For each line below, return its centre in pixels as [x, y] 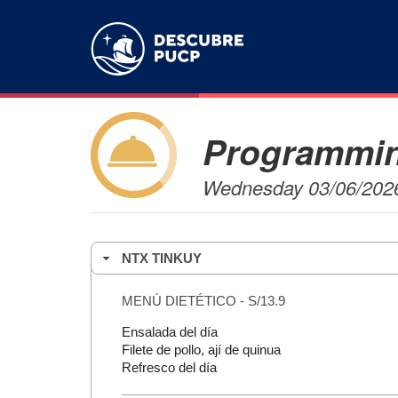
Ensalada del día [169, 332]
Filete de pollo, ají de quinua [201, 350]
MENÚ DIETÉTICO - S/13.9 [203, 301]
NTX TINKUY [161, 258]
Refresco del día [169, 368]
